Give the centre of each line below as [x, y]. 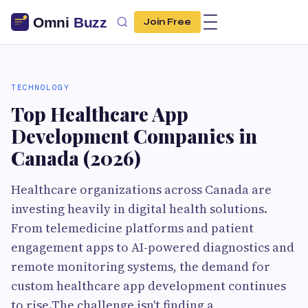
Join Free [167, 22]
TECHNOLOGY [40, 87]
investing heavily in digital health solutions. [139, 209]
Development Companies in [134, 136]
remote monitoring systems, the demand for [141, 266]
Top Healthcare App [100, 114]
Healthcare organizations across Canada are [141, 189]
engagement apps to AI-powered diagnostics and [153, 247]
